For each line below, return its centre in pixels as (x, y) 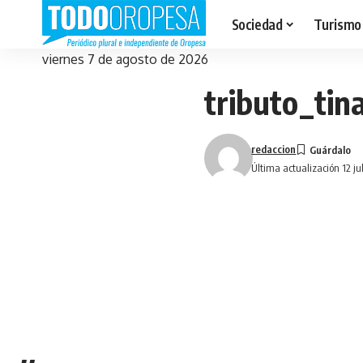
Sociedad (257, 24)
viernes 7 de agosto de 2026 (125, 59)
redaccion (274, 149)
